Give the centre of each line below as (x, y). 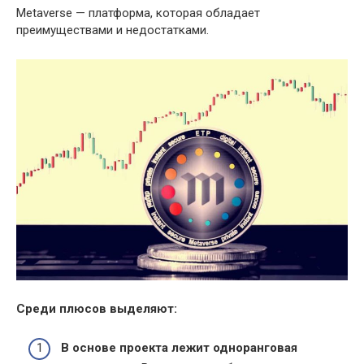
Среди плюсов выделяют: (97, 308)
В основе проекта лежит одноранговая (179, 348)
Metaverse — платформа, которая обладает (138, 13)
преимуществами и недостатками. (113, 30)
